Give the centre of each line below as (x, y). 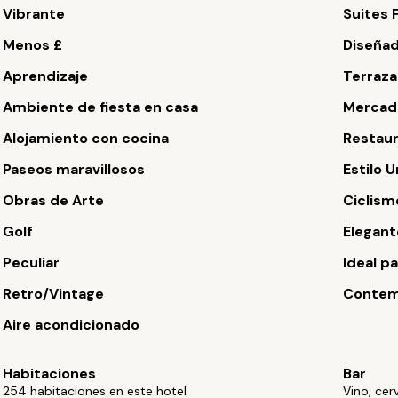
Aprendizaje (46, 76)
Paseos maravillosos (74, 169)
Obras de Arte (54, 200)
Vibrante (34, 14)
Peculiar (32, 263)
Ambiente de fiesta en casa (101, 107)
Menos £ (33, 45)
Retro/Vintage (54, 294)
